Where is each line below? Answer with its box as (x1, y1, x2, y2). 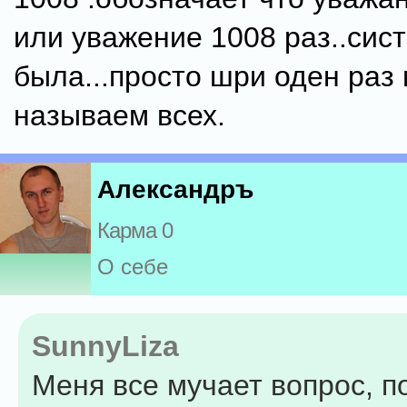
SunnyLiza (32, 330, 179, 362)
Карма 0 (97, 218, 173, 243)
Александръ (97, 175, 253, 204)
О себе (97, 254, 168, 280)
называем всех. (14, 99, 225, 132)
